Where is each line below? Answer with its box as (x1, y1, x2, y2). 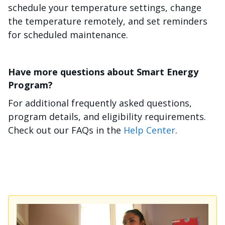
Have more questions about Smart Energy (8, 65, 198, 78)
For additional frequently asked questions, (8, 96, 192, 109)
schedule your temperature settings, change (8, 1, 201, 14)
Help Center (124, 124, 175, 136)
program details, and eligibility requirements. (8, 110, 206, 123)
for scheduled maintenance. (8, 28, 128, 41)
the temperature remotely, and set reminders (8, 15, 207, 27)
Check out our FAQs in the (8, 124, 124, 136)
